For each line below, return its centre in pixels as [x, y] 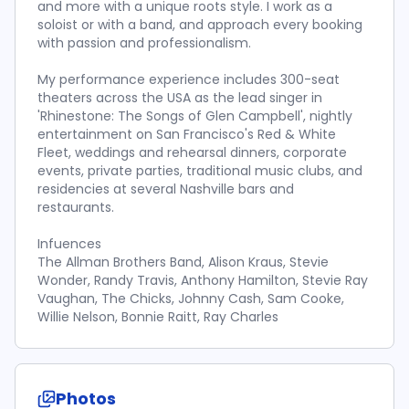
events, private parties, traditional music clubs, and [200, 171]
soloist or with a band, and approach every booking [200, 25]
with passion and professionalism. [144, 43]
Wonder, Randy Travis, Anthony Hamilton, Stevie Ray [203, 280]
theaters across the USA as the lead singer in [180, 98]
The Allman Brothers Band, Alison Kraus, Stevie [183, 262]
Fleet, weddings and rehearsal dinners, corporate [192, 152]
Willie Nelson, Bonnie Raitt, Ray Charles [158, 317]
